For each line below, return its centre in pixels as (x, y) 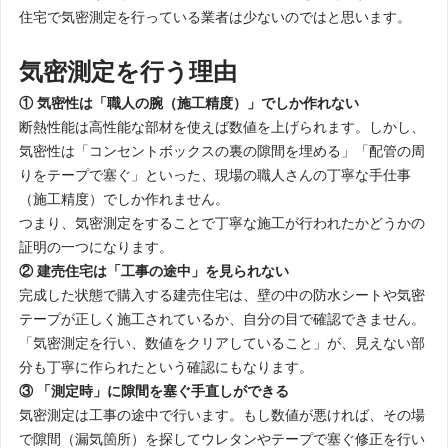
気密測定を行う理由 (127, 72)
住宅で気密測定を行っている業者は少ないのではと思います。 (214, 17)
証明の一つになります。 (95, 247)
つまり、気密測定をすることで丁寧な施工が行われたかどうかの (221, 223)
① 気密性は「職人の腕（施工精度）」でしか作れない (188, 103)
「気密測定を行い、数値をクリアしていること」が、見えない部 (221, 343)
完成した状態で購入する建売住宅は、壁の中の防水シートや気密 (221, 295)
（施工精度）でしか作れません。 (123, 199)
